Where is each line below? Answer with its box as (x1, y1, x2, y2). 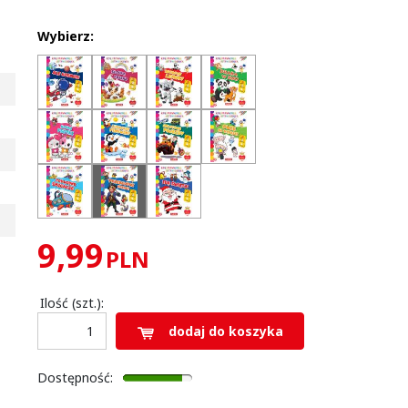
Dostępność (37, 369, 111, 386)
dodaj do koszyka (168, 322, 283, 340)
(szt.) (72, 294, 102, 311)
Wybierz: (37, 27, 95, 45)
